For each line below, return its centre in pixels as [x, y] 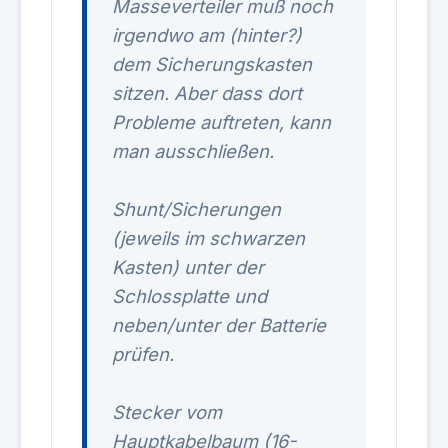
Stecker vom [167, 412]
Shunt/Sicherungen [196, 209]
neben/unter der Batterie [219, 325]
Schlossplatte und [189, 296]
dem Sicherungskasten [212, 64]
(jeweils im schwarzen [208, 238]
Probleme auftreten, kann [221, 122]
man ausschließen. [193, 151]
